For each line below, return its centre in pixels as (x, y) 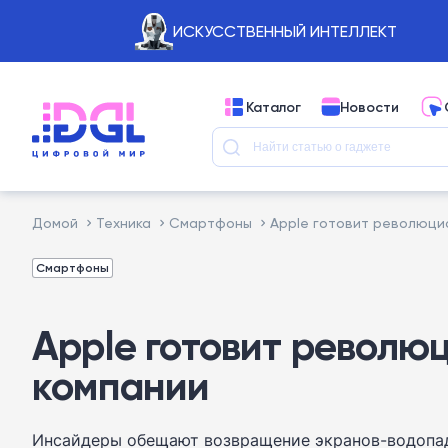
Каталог (273, 106)
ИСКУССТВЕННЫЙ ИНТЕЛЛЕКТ (284, 31)
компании (121, 386)
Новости (369, 106)
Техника (123, 222)
